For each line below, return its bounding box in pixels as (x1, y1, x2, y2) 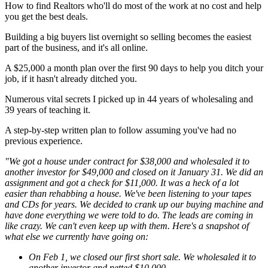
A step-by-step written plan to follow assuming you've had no (5, 124, 236, 135)
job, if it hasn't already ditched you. (5, 73, 137, 84)
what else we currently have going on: (5, 231, 148, 242)
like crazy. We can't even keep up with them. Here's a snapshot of (5, 220, 249, 231)
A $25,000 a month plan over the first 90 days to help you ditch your (5, 62, 263, 73)
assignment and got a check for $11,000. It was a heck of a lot (5, 177, 239, 188)
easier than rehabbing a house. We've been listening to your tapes (5, 188, 251, 199)
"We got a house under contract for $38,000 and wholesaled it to (5, 156, 249, 166)
